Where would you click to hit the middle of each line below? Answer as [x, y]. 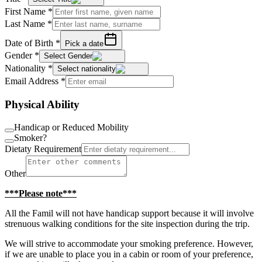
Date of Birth [30, 43]
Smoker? [30, 138]
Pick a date [84, 43]
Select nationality [87, 68]
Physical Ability [42, 105]
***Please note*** [41, 194]
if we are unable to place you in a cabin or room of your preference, [129, 254]
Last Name [26, 23]
